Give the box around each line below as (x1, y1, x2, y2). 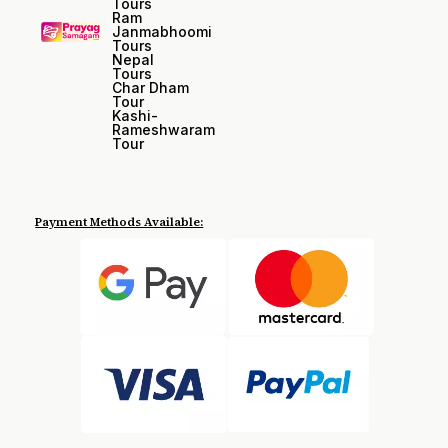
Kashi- (111, 107, 158, 124)
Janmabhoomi (111, 23, 212, 40)
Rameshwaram (111, 121, 215, 138)
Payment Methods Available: (35, 214, 204, 230)
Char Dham (111, 79, 189, 96)
